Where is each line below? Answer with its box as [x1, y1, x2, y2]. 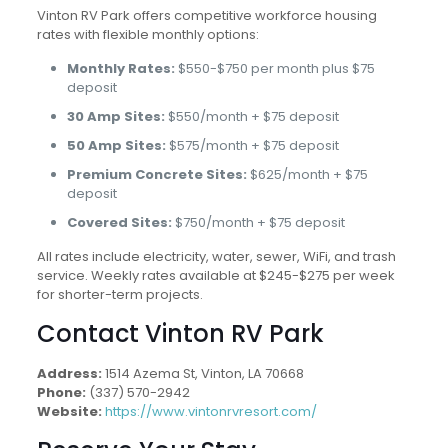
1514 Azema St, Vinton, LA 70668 [101, 364, 304, 383]
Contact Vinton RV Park [36, 317, 324, 350]
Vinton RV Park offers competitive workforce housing [36, 6, 377, 25]
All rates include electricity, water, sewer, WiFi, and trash [36, 247, 396, 266]
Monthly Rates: [66, 59, 175, 78]
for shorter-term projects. [36, 285, 203, 304]
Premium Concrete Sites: [66, 165, 247, 184]
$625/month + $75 [246, 165, 368, 184]
